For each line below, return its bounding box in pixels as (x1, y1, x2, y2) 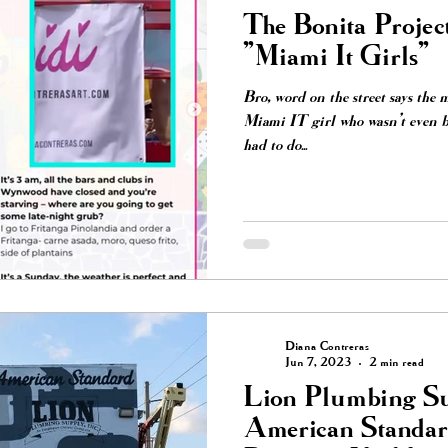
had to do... (243, 137, 307, 154)
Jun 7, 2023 (285, 357, 351, 370)
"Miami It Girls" (243, 43, 429, 72)
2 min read (369, 357, 424, 370)
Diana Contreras (285, 341, 369, 354)
